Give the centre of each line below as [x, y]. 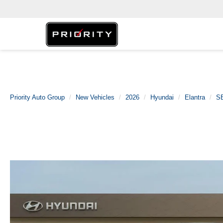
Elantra [195, 97]
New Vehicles [95, 97]
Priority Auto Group [37, 97]
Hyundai [162, 97]
